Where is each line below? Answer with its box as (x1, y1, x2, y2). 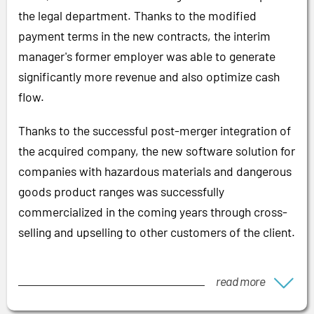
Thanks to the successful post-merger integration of (18, 122, 291, 138)
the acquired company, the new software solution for (18, 142, 295, 158)
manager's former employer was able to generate (18, 48, 275, 64)
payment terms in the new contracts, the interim (18, 27, 271, 43)
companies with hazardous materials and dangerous (18, 163, 292, 179)
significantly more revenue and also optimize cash (18, 68, 280, 84)
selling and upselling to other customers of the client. (18, 224, 295, 240)
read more (215, 273, 266, 289)
